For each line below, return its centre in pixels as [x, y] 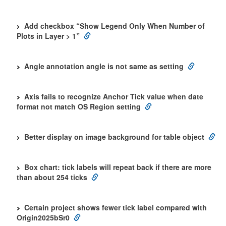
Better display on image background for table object [114, 137]
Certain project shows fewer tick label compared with [116, 207]
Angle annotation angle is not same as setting [104, 66]
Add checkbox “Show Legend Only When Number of [115, 26]
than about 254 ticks [52, 177]
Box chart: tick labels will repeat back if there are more [118, 167]
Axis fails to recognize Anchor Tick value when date [114, 96]
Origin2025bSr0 [43, 217]
